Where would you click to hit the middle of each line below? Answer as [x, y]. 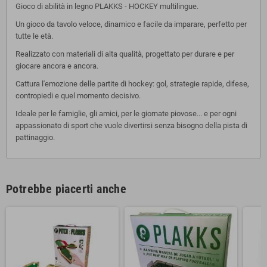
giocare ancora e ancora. [57, 66]
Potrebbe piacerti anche [66, 189]
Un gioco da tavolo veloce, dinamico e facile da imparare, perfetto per [131, 24]
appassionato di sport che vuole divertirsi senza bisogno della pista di [131, 125]
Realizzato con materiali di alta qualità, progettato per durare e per [125, 54]
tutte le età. [34, 36]
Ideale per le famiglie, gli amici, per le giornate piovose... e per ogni [126, 113]
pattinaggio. [35, 137]
